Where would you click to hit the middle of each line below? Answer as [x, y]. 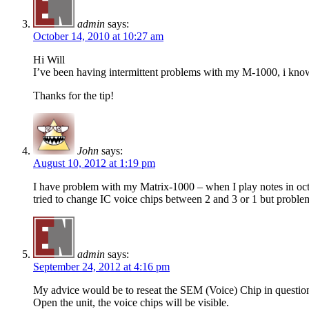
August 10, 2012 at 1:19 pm [94, 163]
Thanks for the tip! [73, 96]
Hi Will [49, 60]
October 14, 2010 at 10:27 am [98, 37]
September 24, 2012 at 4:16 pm [101, 267]
